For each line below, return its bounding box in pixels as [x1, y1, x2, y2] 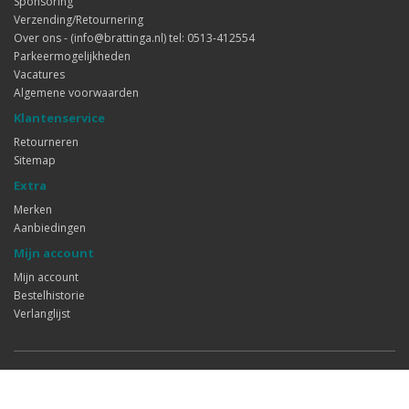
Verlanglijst [14, 306, 70, 321]
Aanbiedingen [14, 220, 86, 236]
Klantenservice [14, 110, 105, 126]
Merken [14, 202, 52, 217]
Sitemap [14, 152, 56, 168]
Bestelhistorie [14, 288, 85, 303]
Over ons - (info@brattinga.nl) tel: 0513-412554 [14, 30, 255, 46]
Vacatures [14, 67, 65, 82]
